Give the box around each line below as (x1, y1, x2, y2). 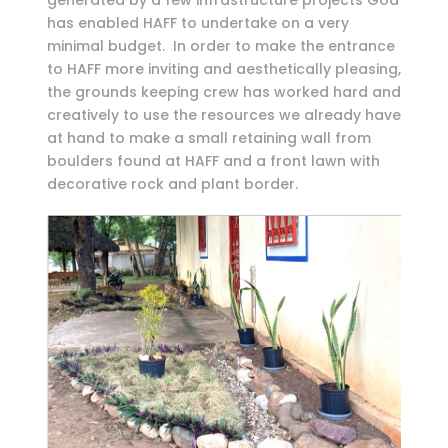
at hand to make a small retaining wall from (46, 128, 371, 149)
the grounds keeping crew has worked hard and (46, 82, 401, 103)
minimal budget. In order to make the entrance (46, 36, 395, 57)
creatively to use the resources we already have (46, 105, 401, 126)
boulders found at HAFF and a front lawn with (46, 151, 380, 172)
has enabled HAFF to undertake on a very (46, 13, 349, 34)
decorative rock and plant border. (46, 174, 302, 195)
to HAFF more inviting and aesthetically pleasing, (46, 59, 401, 80)
